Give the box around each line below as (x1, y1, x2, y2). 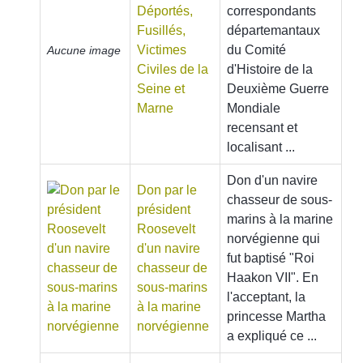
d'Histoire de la (227, 62, 313, 76)
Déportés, (137, 4, 193, 18)
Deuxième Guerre (227, 82, 329, 96)
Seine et (137, 82, 185, 96)
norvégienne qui (227, 232, 320, 246)
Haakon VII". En (227, 271, 318, 284)
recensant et (227, 121, 297, 135)
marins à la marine (227, 212, 333, 226)
